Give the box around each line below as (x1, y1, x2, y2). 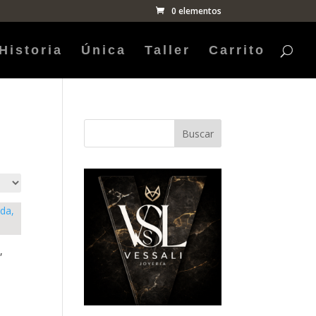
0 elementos (171, 5, 221, 17)
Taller (145, 43, 190, 57)
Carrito (209, 43, 265, 57)
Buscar (181, 126, 214, 140)
